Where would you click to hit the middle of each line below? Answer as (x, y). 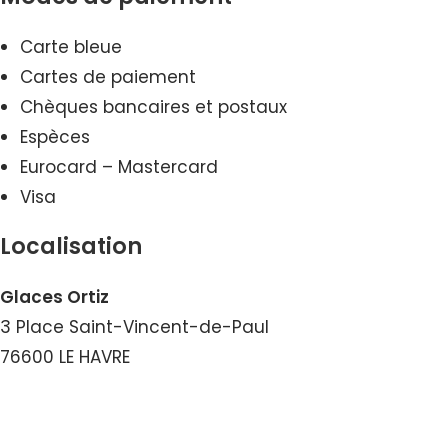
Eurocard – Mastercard (119, 167)
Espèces (55, 137)
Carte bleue (71, 47)
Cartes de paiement (108, 77)
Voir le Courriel (81, 417)
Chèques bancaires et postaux (153, 107)
